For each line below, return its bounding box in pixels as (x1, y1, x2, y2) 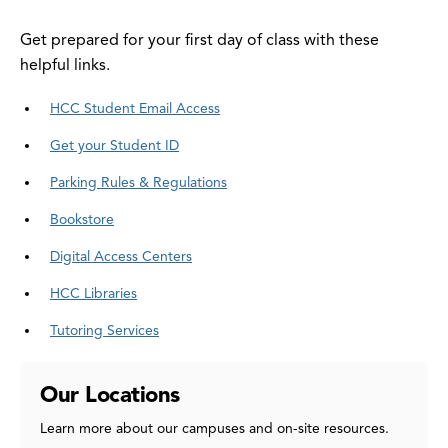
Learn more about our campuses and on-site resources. (40, 420, 389, 438)
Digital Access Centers (50, 248, 192, 266)
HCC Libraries (50, 285, 137, 303)
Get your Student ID (50, 137, 179, 155)
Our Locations (40, 381, 180, 409)
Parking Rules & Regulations (50, 174, 227, 192)
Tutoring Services (50, 322, 159, 340)
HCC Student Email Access (50, 100, 220, 118)
